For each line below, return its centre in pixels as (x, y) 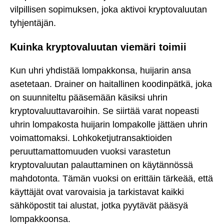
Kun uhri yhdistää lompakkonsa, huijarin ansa (100, 70)
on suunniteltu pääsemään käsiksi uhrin (89, 97)
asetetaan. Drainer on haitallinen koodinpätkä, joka (111, 84)
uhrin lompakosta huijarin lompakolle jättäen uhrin (109, 124)
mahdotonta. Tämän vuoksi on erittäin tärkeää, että (111, 178)
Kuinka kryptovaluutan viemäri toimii (98, 47)
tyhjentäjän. (33, 23)
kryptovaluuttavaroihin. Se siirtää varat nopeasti (104, 111)
